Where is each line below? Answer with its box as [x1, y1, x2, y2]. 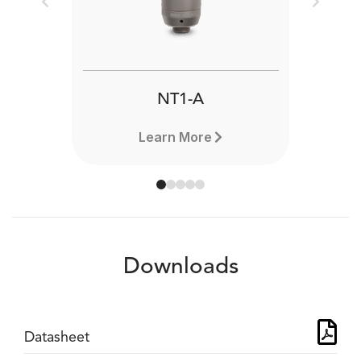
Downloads [122, 256, 239, 279]
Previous [44, 2, 98, 19]
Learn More [138, 129, 212, 145]
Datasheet [24, 330, 89, 345]
